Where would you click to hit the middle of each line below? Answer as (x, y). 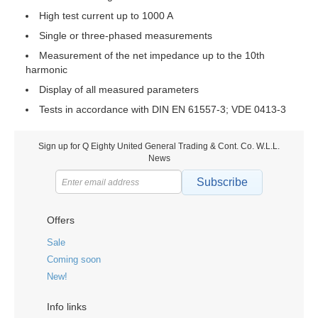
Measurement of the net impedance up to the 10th (152, 55)
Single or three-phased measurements (126, 35)
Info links (67, 307)
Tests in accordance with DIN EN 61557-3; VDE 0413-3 (163, 109)
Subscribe (222, 182)
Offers (61, 220)
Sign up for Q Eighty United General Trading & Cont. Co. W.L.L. (159, 146)
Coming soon (74, 259)
